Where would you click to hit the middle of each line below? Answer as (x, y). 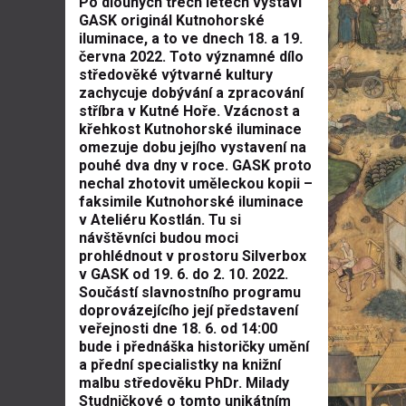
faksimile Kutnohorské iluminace (191, 202)
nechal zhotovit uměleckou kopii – (196, 184)
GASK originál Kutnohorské (172, 20)
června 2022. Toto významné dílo (191, 57)
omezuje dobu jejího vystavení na (193, 147)
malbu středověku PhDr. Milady (184, 383)
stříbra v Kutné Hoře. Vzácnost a (189, 111)
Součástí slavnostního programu (190, 292)
